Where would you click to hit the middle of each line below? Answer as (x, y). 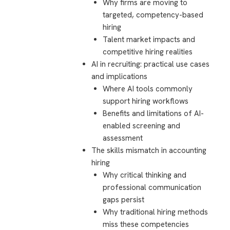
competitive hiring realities (148, 52)
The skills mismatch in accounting (149, 151)
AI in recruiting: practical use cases (150, 64)
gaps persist (124, 200)
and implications (119, 77)
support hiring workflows (146, 101)
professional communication (152, 188)
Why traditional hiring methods (156, 212)
